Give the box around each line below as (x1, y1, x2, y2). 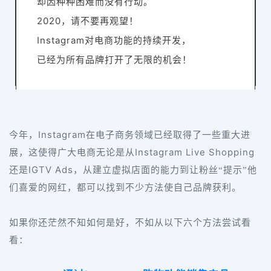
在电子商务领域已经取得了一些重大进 (86, 130, 250, 140)
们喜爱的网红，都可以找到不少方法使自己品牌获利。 (9, 183, 241, 193)
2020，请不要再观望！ (37, 15, 139, 27)
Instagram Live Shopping (135, 146, 255, 158)
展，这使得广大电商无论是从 (9, 148, 135, 158)
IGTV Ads (28, 164, 73, 176)
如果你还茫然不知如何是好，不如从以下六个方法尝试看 (9, 218, 251, 228)
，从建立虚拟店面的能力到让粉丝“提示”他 (73, 165, 257, 175)
